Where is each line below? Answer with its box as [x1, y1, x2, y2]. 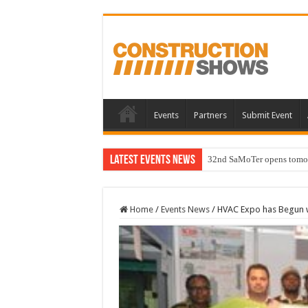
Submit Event [241, 110, 292, 121]
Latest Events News [109, 154, 195, 168]
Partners [193, 110, 227, 121]
